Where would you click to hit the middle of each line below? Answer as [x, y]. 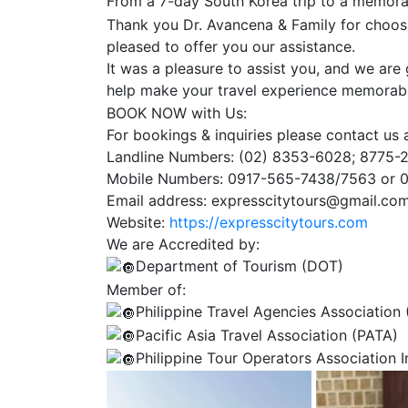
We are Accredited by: [183, 245]
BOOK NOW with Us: [177, 113]
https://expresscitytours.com [269, 223]
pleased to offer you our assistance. [231, 46]
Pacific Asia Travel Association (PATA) [267, 335]
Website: [138, 223]
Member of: [146, 290]
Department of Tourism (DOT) [240, 266]
